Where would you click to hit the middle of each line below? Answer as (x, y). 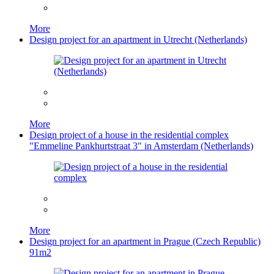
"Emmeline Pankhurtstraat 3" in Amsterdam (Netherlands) (141, 146)
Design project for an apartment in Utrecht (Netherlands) (138, 39)
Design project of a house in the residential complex (129, 135)
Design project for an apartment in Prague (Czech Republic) (145, 241)
